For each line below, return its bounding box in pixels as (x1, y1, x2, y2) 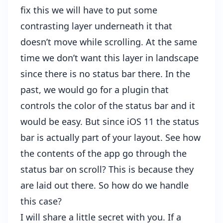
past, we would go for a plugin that (20, 84, 169, 96)
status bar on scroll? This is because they (20, 163, 194, 176)
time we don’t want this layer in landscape (20, 52, 199, 64)
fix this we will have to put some (20, 4, 157, 16)
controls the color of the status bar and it (20, 100, 195, 112)
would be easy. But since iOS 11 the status (20, 115, 199, 128)
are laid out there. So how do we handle (20, 179, 189, 192)
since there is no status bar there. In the (20, 68, 190, 80)
